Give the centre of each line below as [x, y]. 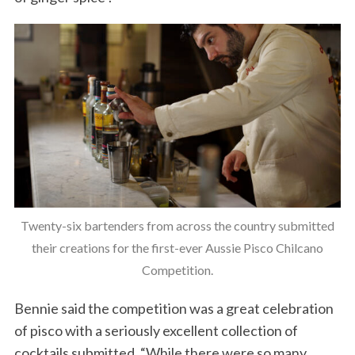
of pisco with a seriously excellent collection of [156, 331]
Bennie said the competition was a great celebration [174, 309]
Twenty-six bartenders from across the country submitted [177, 226]
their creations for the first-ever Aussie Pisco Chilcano [177, 248]
